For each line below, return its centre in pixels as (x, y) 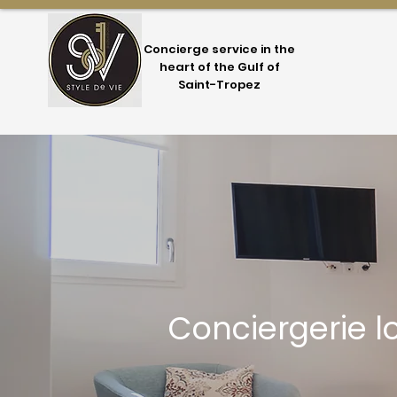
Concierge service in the (220, 49)
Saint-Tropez (220, 85)
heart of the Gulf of (219, 67)
